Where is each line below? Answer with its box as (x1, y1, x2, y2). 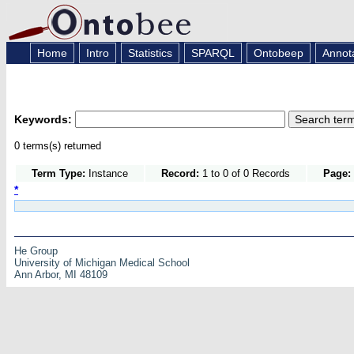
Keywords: (14, 112, 75, 126)
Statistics (127, 47, 172, 59)
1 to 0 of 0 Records (199, 167, 290, 179)
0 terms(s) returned (14, 139, 101, 152)
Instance (85, 167, 128, 179)
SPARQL (190, 47, 235, 59)
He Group (14, 244, 58, 257)
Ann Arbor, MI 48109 (14, 268, 107, 281)
